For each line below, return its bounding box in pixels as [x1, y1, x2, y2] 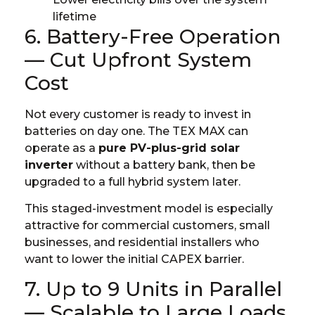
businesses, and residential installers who [25, 236, 259, 250]
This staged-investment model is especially [25, 202, 273, 216]
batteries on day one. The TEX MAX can [25, 124, 248, 138]
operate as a [25, 141, 98, 155]
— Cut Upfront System [25, 47, 252, 72]
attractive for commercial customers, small [25, 219, 270, 233]
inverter [25, 157, 73, 172]
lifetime [53, 9, 96, 23]
